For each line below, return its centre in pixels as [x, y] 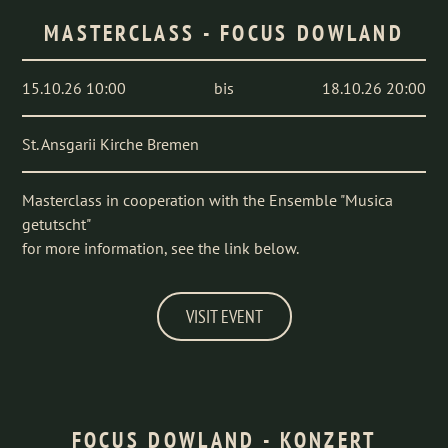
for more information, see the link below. [162, 248]
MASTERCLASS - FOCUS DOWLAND [224, 33]
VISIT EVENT [224, 316]
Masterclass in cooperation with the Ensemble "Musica [208, 200]
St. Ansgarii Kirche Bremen [111, 144]
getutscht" [57, 224]
